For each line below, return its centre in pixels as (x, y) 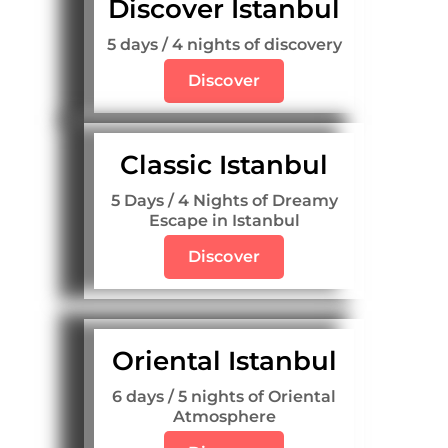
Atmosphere (224, 417)
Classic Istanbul (224, 165)
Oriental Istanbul (224, 361)
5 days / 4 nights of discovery (224, 45)
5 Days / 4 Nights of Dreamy (224, 201)
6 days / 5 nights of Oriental (224, 397)
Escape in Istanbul (224, 221)
